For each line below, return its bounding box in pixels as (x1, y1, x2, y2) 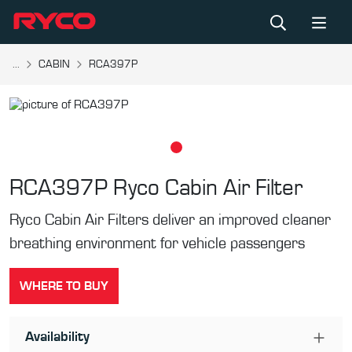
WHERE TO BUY (20, 280, 108, 292)
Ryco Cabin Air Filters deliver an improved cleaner (9, 212, 331, 228)
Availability (25, 330, 90, 344)
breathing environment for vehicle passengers (9, 236, 305, 251)
